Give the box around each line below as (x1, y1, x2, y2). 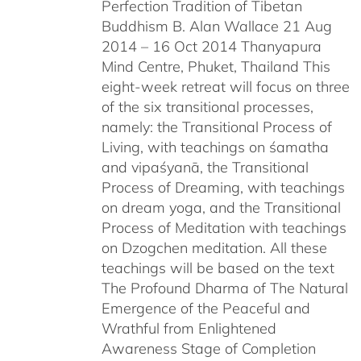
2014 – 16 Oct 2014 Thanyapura (101, 37, 322, 56)
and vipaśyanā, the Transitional (101, 158, 309, 176)
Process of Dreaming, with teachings (101, 178, 345, 197)
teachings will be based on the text (101, 259, 334, 277)
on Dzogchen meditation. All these (101, 239, 327, 257)
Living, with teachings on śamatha (101, 138, 329, 156)
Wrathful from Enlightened (101, 319, 276, 338)
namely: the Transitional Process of (101, 118, 332, 136)
